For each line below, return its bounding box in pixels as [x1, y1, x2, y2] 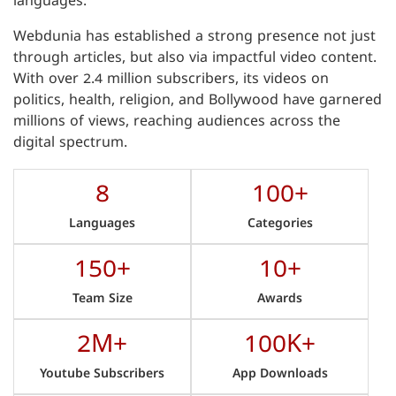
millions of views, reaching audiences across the [13, 113, 340, 133]
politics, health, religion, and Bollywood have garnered [13, 92, 382, 111]
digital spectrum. [13, 134, 127, 154]
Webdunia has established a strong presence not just [13, 28, 376, 48]
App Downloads [232, 367, 328, 384]
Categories [247, 217, 313, 233]
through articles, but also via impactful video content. [13, 49, 377, 69]
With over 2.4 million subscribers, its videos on [13, 71, 329, 90]
